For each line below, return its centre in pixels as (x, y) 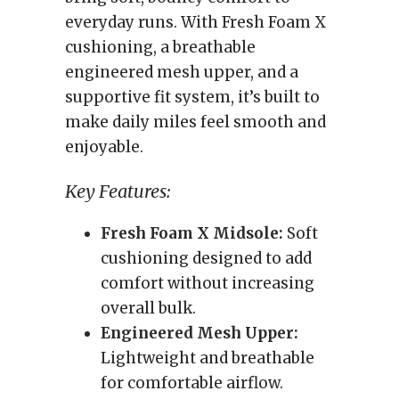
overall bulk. (148, 308)
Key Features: (118, 191)
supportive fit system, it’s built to (192, 97)
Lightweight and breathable (208, 358)
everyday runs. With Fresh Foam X (195, 22)
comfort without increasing (208, 283)
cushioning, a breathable (160, 47)
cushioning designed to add (206, 258)
